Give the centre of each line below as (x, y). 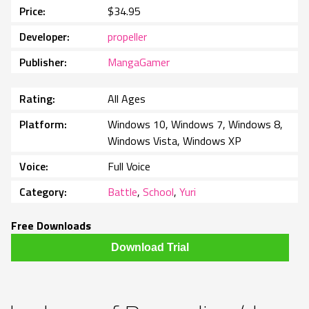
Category (42, 192)
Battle (122, 192)
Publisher (42, 62)
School (158, 192)
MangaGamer (139, 62)
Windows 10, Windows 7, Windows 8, (195, 124)
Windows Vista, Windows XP (175, 141)
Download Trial (150, 248)
